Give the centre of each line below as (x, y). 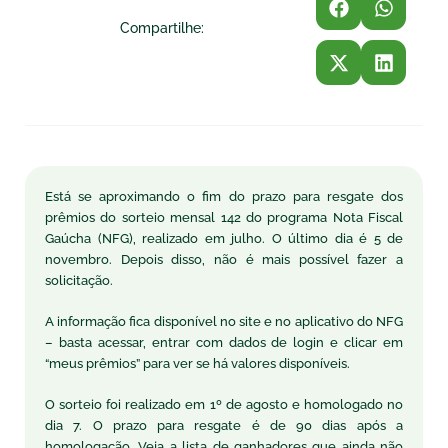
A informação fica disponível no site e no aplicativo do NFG (224, 321)
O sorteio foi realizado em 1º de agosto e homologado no (224, 404)
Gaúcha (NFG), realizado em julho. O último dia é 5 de (224, 238)
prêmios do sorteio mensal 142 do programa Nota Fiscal (224, 217)
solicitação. (79, 280)
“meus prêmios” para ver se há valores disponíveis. (197, 363)
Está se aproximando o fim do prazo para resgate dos (224, 196)
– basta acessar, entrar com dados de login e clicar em (224, 342)
